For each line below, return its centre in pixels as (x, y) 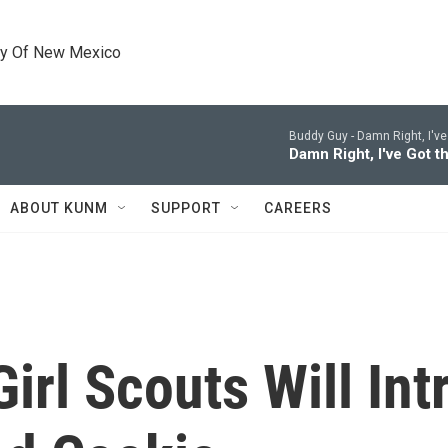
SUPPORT (186, 208)
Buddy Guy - (323, 136)
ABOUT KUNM (59, 208)
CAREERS (298, 208)
